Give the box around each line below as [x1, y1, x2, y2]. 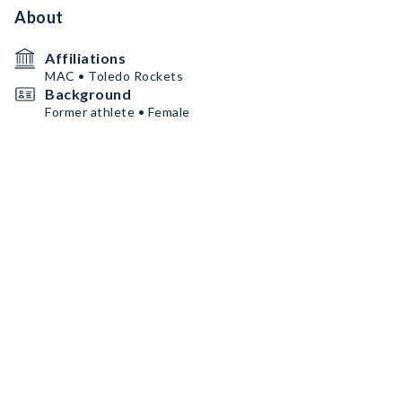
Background [45, 85, 131, 102]
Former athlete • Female [45, 104, 190, 119]
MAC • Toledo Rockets [45, 68, 183, 83]
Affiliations [45, 49, 126, 66]
